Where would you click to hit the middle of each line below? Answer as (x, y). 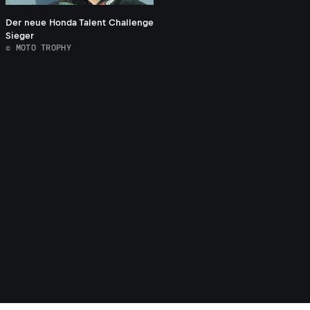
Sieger (20, 36)
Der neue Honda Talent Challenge (80, 23)
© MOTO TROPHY (38, 47)
